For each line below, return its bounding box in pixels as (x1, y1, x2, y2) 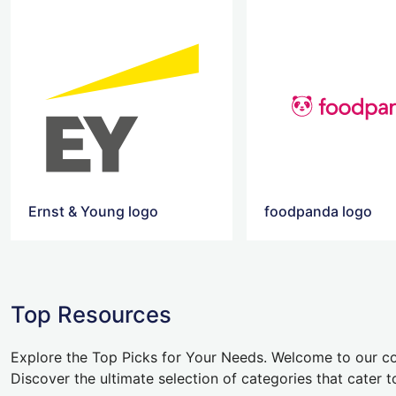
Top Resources (11, 300, 171, 328)
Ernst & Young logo (28, 202, 158, 220)
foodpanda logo (264, 202, 373, 220)
